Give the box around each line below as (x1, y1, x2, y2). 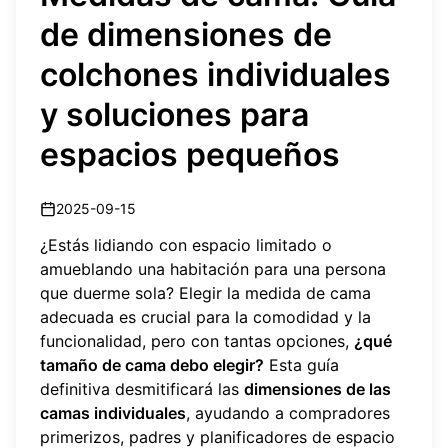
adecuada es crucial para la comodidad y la (40, 306, 371, 327)
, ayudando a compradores (186, 402, 390, 423)
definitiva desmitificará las (40, 378, 244, 399)
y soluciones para (40, 95, 309, 134)
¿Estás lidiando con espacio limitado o (40, 234, 332, 255)
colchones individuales (40, 55, 391, 94)
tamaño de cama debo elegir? (40, 354, 264, 375)
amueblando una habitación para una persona (40, 258, 386, 279)
